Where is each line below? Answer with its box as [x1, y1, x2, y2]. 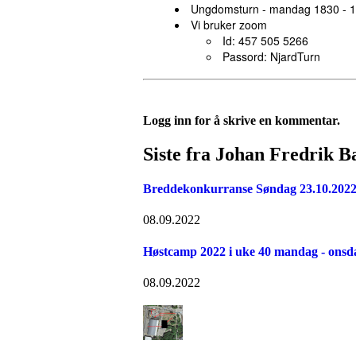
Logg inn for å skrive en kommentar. [143, 114, 340, 127]
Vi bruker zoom [191, 17, 267, 33]
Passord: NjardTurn [222, 48, 320, 64]
